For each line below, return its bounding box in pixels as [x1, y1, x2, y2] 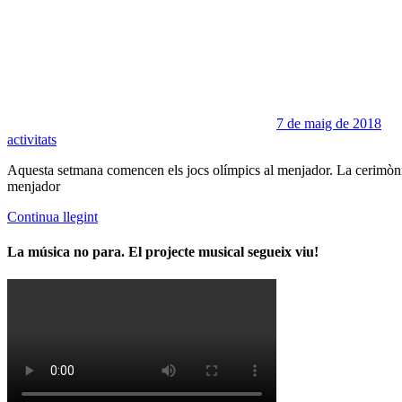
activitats [7, 131, 57, 147]
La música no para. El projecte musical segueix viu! [7, 243, 319, 259]
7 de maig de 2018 [276, 115, 381, 131]
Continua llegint [7, 208, 98, 224]
